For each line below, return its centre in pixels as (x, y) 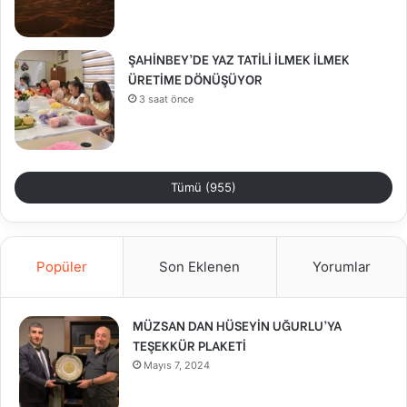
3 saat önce (166, 99)
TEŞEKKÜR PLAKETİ (189, 344)
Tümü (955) (203, 187)
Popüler (62, 266)
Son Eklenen (200, 266)
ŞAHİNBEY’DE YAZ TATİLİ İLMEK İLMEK (239, 58)
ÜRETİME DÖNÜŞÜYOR (195, 78)
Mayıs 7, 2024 (177, 365)
